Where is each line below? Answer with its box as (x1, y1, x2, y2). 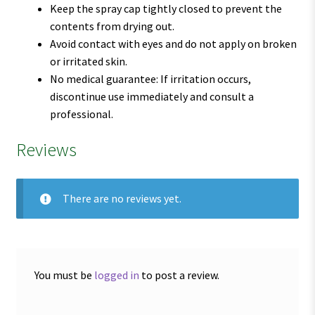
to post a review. (139, 268, 219, 283)
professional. (49, 106, 113, 121)
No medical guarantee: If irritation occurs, (49, 71, 251, 86)
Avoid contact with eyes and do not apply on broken (49, 36, 297, 51)
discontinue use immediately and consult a (49, 89, 254, 103)
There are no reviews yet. (62, 191, 181, 206)
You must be (34, 268, 94, 283)
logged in (94, 268, 139, 283)
